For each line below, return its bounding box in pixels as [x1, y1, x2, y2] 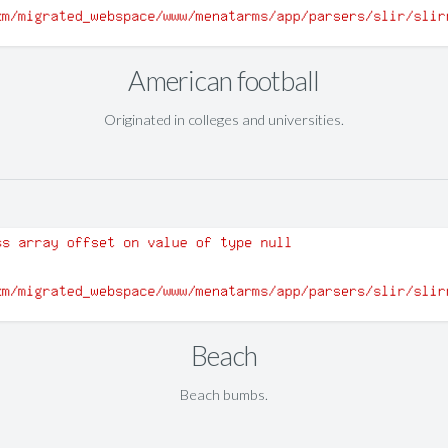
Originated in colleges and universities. [104, 111, 344, 129]
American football [128, 64, 320, 98]
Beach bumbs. [180, 386, 268, 404]
